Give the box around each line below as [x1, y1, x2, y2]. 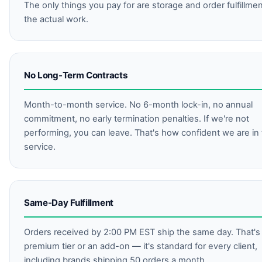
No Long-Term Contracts [24, 70, 128, 81]
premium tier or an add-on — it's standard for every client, [24, 241, 257, 252]
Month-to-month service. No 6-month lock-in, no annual [24, 99, 253, 111]
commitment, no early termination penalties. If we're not [24, 113, 249, 125]
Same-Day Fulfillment [24, 197, 113, 209]
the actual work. [24, 14, 88, 25]
